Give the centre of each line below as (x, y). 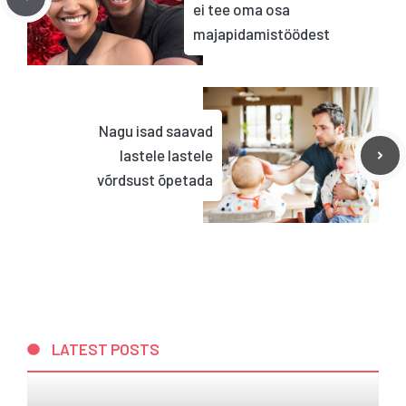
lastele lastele (166, 155)
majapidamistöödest (261, 33)
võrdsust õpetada (155, 179)
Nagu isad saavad (156, 130)
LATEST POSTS (106, 348)
